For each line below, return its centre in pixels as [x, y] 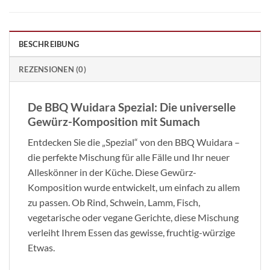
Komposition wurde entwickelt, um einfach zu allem [134, 187]
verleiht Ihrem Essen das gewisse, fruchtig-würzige [131, 233]
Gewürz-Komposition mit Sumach [114, 121]
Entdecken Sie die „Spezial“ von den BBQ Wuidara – [134, 142]
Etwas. [41, 248]
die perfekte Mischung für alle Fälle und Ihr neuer [129, 157]
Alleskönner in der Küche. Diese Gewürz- [112, 172]
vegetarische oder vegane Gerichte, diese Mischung [133, 218]
